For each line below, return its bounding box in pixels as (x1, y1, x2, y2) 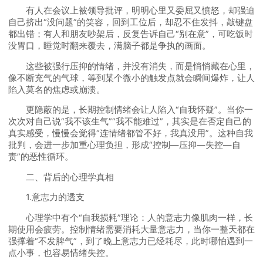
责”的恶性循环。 (8, 151, 73, 163)
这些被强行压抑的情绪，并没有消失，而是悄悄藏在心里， (8, 60, 255, 72)
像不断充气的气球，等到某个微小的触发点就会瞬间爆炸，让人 (8, 72, 255, 83)
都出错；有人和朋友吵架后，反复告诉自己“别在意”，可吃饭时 (8, 29, 253, 40)
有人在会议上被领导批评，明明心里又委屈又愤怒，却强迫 (8, 5, 255, 16)
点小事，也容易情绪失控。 (8, 247, 114, 258)
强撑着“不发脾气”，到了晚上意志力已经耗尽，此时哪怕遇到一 (8, 235, 253, 247)
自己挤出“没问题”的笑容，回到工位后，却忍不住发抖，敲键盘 (8, 17, 253, 28)
